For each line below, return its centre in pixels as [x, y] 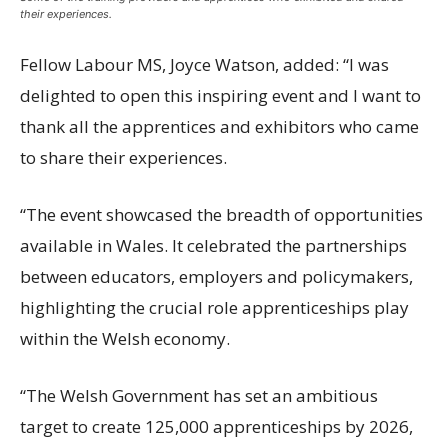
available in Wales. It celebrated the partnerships [213, 245]
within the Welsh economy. [125, 338]
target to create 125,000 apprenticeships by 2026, [216, 426]
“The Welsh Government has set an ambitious [199, 395]
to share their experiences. [123, 157]
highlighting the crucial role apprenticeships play [214, 307]
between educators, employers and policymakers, [216, 276]
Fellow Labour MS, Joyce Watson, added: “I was [204, 64]
